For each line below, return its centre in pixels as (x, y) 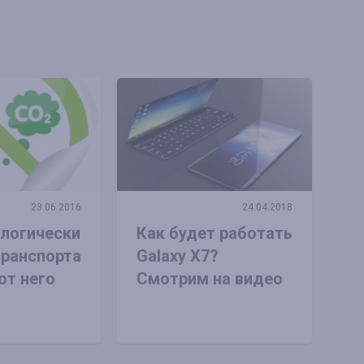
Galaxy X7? (177, 256)
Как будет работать (214, 233)
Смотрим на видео (209, 278)
